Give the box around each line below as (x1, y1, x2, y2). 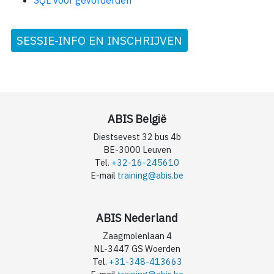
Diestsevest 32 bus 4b (93, 131, 181, 143)
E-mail (91, 169, 117, 182)
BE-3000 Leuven (103, 144, 171, 156)
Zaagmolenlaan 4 (102, 230, 172, 242)
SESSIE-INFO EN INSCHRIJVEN (17, 32, 182, 48)
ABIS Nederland (96, 211, 178, 226)
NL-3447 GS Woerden (94, 243, 180, 255)
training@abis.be (117, 169, 183, 182)
